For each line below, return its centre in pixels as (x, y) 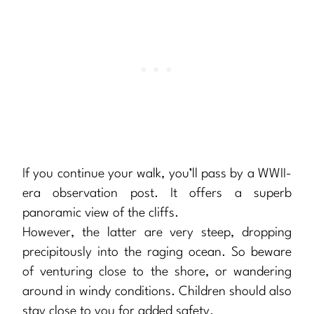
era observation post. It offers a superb (157, 194)
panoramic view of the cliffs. (101, 213)
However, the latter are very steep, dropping (157, 233)
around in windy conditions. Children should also (157, 292)
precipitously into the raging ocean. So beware (157, 253)
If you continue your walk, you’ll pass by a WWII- (157, 174)
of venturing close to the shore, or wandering (157, 272)
